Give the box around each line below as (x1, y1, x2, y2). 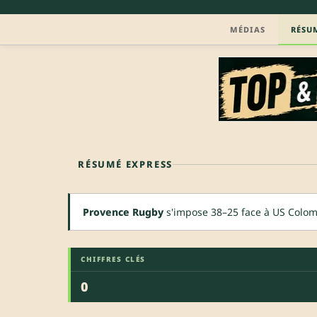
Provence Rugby (83, 204, 163, 219)
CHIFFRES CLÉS (81, 253, 146, 264)
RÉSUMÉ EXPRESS (78, 157, 173, 171)
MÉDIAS (230, 23, 265, 35)
